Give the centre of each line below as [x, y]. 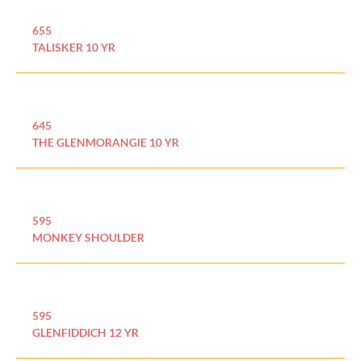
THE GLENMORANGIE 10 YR [106, 143]
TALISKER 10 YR [74, 48]
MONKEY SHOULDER [88, 238]
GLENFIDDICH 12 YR [85, 333]
